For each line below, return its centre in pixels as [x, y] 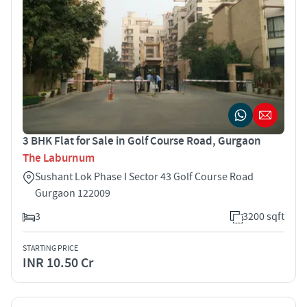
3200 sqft [263, 216]
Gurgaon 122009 [73, 193]
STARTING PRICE [50, 248]
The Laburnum [59, 158]
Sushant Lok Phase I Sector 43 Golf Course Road [144, 176]
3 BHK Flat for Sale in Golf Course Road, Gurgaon [142, 141]
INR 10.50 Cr [58, 263]
